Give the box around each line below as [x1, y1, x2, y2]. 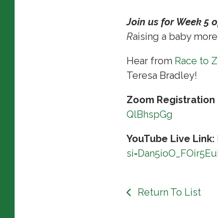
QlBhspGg [126, 108, 173, 120]
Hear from [126, 54, 175, 67]
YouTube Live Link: [126, 132, 217, 145]
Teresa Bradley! [126, 69, 200, 81]
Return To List [135, 186, 201, 198]
